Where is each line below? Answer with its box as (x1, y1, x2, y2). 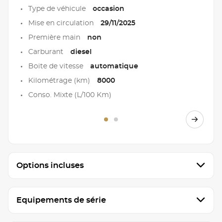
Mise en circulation (28, 19, 96, 27)
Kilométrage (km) (28, 77, 92, 84)
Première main (28, 34, 82, 41)
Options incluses (16, 161, 84, 169)
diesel (70, 48, 92, 55)
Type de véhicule (28, 5, 88, 12)
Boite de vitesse (28, 62, 85, 70)
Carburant (28, 48, 65, 55)
